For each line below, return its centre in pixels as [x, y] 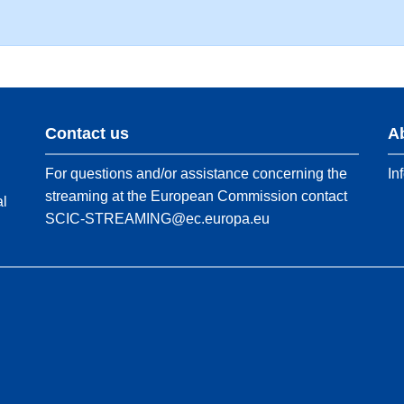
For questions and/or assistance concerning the [196, 174]
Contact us [87, 133]
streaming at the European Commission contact [196, 196]
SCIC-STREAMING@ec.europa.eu [157, 219]
